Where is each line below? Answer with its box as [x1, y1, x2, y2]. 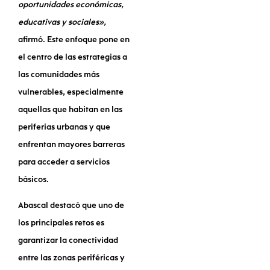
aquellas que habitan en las [18, 105, 122, 115]
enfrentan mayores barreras [18, 140, 125, 150]
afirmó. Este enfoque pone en [18, 36, 130, 45]
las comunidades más [18, 71, 99, 80]
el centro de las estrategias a [18, 53, 127, 63]
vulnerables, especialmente [18, 88, 124, 98]
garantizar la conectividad [18, 236, 118, 246]
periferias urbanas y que [18, 123, 110, 133]
